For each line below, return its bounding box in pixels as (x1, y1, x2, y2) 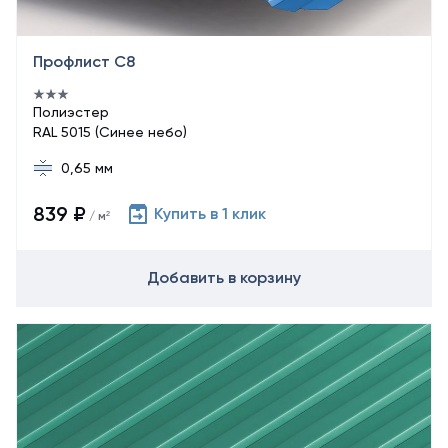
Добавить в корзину (147, 268, 301, 287)
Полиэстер (33, 104, 109, 120)
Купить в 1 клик (154, 204, 266, 223)
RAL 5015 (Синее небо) (33, 124, 187, 140)
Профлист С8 (33, 52, 135, 71)
